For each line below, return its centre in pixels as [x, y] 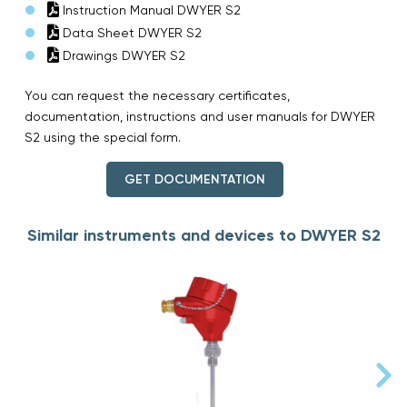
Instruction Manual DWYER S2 [150, 10]
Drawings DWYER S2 [122, 55]
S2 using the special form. [103, 137]
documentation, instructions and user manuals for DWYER [200, 116]
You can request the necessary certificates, [157, 95]
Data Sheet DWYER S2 [130, 32]
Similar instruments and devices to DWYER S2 [203, 235]
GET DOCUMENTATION [194, 179]
